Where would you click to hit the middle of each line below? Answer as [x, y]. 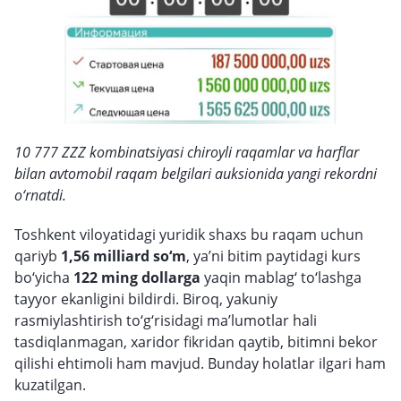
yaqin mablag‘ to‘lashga [281, 277]
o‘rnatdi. [40, 195]
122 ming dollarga [137, 277]
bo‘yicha [44, 277]
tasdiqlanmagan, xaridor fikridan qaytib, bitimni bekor [196, 342]
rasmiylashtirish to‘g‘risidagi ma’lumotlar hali [166, 320]
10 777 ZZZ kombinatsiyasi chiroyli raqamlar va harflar [187, 152]
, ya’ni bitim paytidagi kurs [273, 256]
